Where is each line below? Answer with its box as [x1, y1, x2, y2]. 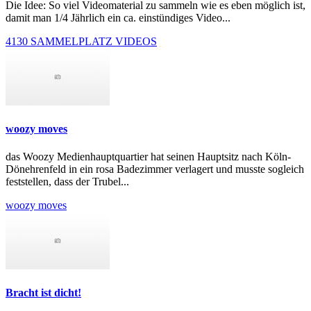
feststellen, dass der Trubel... [6, 175, 129, 187]
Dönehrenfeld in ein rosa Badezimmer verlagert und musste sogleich [6, 162, 304, 175]
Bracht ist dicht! [6, 286, 81, 299]
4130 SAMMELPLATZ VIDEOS [6, 35, 157, 48]
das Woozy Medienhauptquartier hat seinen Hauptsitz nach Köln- [6, 150, 291, 162]
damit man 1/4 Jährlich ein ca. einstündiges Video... [6, 12, 230, 24]
